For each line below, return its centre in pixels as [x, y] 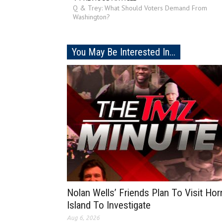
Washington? [91, 17]
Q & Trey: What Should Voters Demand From [140, 8]
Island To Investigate [109, 205]
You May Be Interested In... [124, 52]
